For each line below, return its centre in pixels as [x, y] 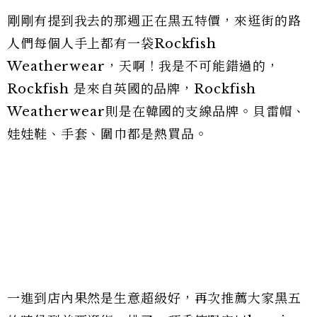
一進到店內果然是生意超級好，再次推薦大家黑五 [154, 298]
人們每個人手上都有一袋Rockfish [112, 44]
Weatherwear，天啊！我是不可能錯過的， [143, 66]
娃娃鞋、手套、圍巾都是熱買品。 [108, 134]
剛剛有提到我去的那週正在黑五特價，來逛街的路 [154, 21]
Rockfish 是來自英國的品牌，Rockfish [132, 89]
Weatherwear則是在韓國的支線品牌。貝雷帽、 [157, 111]
